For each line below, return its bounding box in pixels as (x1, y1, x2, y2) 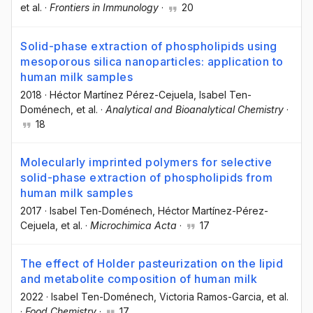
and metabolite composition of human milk (20, 271, 257, 286)
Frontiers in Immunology (50, 1, 159, 14)
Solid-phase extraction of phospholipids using (20, 38, 277, 53)
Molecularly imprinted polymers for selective (20, 154, 272, 169)
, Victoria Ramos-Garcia (154, 290, 261, 303)
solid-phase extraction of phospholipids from (20, 170, 272, 184)
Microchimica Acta (90, 219, 177, 231)
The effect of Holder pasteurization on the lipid (20, 256, 283, 270)
